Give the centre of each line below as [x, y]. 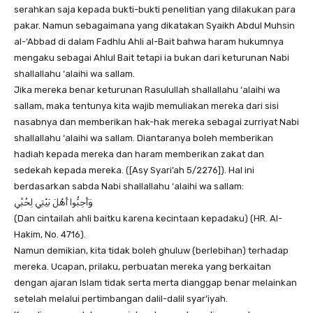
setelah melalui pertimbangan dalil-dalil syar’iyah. [121, 299]
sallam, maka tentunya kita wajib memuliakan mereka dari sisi [146, 106]
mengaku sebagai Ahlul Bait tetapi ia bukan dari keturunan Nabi [152, 58]
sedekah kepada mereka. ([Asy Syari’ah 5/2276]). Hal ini [134, 170]
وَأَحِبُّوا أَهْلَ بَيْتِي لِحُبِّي [53, 203]
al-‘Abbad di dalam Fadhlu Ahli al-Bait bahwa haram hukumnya [149, 42]
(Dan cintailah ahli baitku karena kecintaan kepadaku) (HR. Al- [148, 219]
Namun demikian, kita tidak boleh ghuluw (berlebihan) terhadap [151, 251]
